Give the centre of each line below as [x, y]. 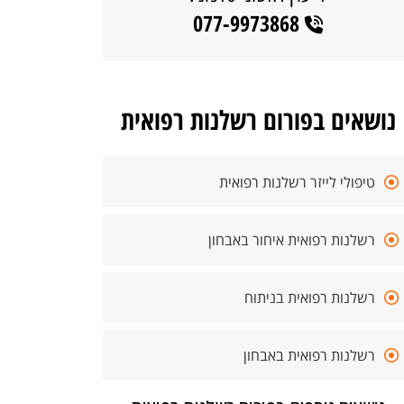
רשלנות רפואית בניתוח [310, 298]
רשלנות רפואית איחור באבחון [292, 240]
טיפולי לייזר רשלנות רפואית [297, 182]
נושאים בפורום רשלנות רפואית [258, 119]
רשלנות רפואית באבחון [309, 355]
